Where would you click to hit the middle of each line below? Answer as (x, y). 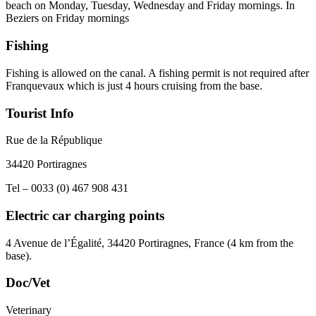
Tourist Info (40, 113)
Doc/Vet (28, 283)
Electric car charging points (85, 215)
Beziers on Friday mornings (67, 18)
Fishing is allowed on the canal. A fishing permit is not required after (157, 73)
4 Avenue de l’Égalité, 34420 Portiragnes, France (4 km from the (150, 243)
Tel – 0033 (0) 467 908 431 (67, 188)
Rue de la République (54, 140)
